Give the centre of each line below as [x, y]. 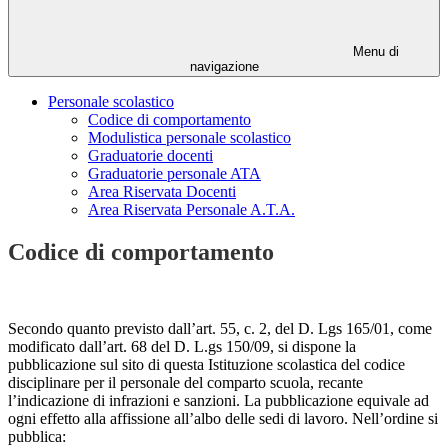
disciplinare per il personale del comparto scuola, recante [185, 383]
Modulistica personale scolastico [189, 138]
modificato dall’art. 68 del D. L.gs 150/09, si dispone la [182, 347]
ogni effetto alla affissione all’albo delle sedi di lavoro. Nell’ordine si [223, 419]
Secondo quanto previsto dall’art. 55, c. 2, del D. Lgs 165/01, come [220, 329]
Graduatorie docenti [150, 156]
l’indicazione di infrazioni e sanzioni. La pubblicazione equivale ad [218, 401]
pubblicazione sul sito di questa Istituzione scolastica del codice [206, 365]
